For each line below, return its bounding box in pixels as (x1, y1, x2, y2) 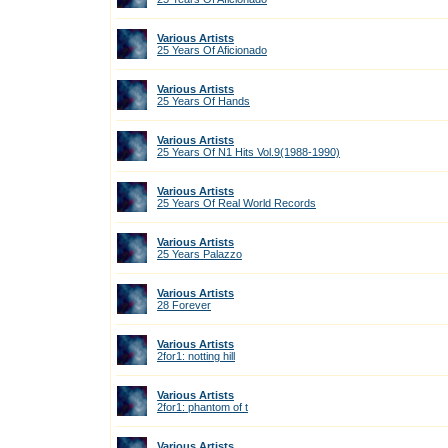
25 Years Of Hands (157, 95, 250, 107)
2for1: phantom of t (157, 401, 248, 413)
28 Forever (157, 299, 211, 311)
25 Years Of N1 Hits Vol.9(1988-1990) (157, 146, 340, 158)
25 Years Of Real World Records (157, 197, 316, 209)
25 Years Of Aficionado (157, 44, 267, 56)
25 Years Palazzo (157, 248, 242, 260)
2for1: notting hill (157, 350, 235, 362)
